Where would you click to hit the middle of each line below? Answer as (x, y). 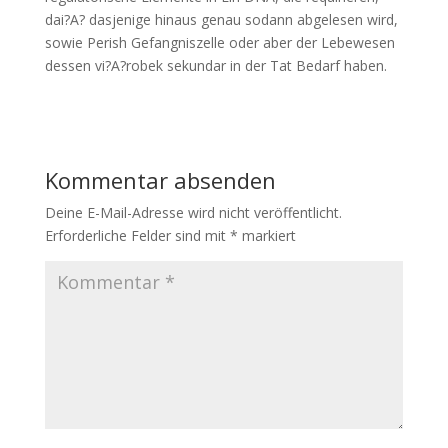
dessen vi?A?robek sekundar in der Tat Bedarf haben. (215, 65)
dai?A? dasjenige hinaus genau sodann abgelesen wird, (221, 19)
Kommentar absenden (160, 180)
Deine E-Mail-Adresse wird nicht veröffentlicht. (193, 212)
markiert (266, 235)
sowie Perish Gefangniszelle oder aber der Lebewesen (219, 42)
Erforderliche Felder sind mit (137, 235)
